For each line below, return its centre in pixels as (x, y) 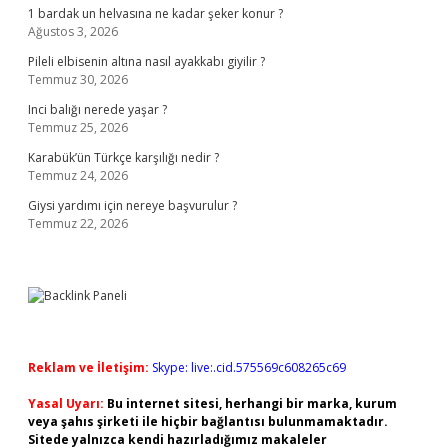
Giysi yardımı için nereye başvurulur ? (132, 205)
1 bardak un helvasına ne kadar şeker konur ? (155, 13)
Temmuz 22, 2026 (78, 223)
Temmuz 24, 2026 (78, 175)
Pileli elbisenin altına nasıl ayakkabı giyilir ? (146, 61)
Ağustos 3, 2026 (73, 31)
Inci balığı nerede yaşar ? (97, 109)
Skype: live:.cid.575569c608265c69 (249, 367)
